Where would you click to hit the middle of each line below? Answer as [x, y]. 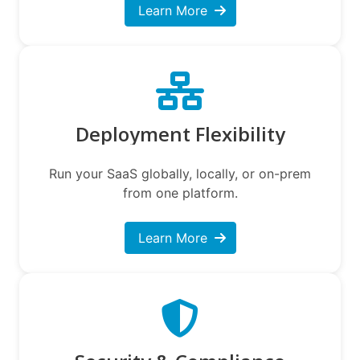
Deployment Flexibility [180, 133]
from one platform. [180, 192]
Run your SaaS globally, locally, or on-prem [180, 173]
